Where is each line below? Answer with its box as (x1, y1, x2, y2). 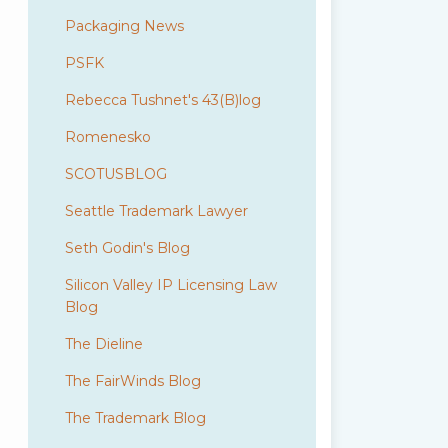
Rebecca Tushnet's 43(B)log (65, 91, 262, 110)
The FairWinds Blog (65, 372, 202, 391)
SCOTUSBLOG (65, 165, 168, 184)
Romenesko (65, 128, 152, 147)
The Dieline (65, 335, 144, 354)
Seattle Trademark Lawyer (65, 202, 249, 221)
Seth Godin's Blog (65, 239, 191, 258)
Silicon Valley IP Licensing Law (65, 276, 278, 295)
